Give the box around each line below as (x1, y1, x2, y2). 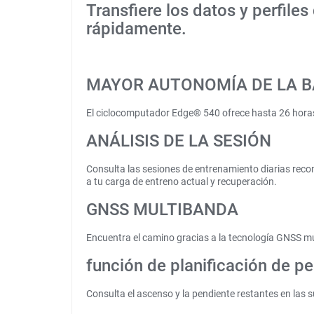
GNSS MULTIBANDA (86, 200, 238, 219)
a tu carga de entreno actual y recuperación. (86, 176, 277, 187)
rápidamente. (86, 19, 186, 39)
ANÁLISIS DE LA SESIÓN (86, 131, 271, 151)
